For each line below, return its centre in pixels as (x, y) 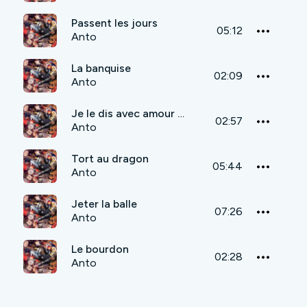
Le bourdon (100, 249)
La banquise (101, 69)
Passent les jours (114, 23)
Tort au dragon (110, 159)
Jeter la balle (104, 204)
